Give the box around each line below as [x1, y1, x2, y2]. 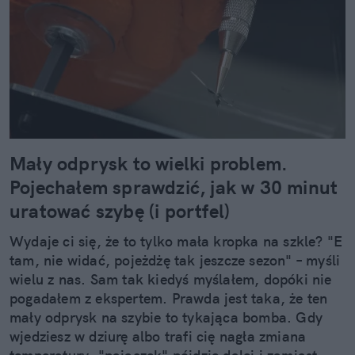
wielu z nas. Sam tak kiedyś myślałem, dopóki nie [10, 270, 332, 289]
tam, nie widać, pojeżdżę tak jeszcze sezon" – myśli [10, 251, 341, 270]
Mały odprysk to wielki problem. [10, 151, 288, 176]
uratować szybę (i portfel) [10, 199, 231, 223]
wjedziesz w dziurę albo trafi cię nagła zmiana [10, 327, 307, 346]
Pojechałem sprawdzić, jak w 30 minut [10, 175, 338, 200]
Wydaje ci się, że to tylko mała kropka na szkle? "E [10, 232, 343, 251]
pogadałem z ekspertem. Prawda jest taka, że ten [10, 289, 328, 308]
